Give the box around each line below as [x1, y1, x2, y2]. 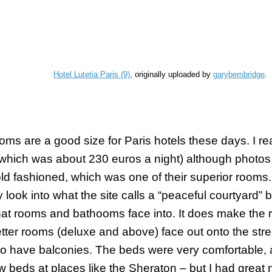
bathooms [73, 206, 125, 220]
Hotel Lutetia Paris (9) [53, 69, 130, 79]
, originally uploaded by [130, 69, 213, 79]
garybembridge [213, 69, 265, 79]
